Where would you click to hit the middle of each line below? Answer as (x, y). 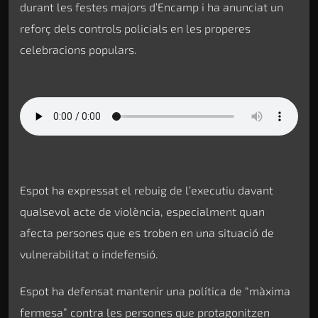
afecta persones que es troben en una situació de (147, 232)
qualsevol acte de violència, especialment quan (142, 211)
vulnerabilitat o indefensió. (89, 253)
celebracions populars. (78, 49)
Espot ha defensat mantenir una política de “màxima (155, 290)
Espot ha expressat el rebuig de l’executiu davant (147, 190)
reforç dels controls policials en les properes (135, 28)
